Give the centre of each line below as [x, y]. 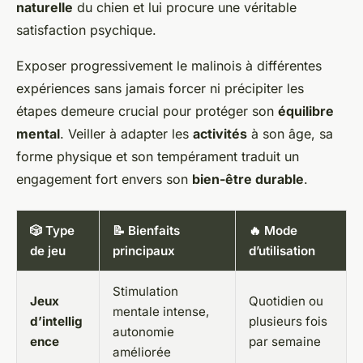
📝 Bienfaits [146, 230]
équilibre [306, 111]
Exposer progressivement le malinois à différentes [169, 65]
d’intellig [56, 321]
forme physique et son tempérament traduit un [158, 156]
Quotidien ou [286, 301]
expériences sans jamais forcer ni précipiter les [160, 88]
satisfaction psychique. [86, 30]
